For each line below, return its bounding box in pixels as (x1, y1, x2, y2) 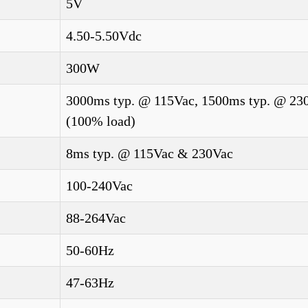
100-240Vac (66, 178, 133, 193)
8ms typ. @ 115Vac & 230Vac (66, 146, 233, 161)
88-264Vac (66, 210, 126, 225)
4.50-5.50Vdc (66, 28, 142, 43)
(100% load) (66, 113, 135, 129)
